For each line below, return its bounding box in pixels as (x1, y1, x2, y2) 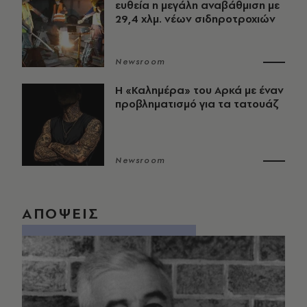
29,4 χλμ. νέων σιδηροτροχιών (115, 12, 275, 27)
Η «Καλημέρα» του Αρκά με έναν (115, 83, 284, 98)
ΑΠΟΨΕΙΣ (22, 203, 99, 224)
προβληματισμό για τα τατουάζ (115, 97, 278, 112)
